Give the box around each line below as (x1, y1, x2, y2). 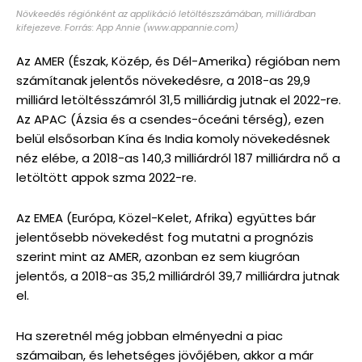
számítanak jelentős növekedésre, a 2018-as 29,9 (16, 71, 310, 89)
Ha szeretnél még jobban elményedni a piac (16, 326, 283, 344)
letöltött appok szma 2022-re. (16, 168, 196, 186)
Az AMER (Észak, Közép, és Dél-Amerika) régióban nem (16, 52, 340, 69)
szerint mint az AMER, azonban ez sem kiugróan (16, 247, 300, 265)
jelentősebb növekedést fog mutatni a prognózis (16, 228, 314, 246)
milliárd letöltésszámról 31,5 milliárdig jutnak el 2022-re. (16, 90, 341, 108)
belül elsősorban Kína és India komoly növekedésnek (16, 129, 330, 147)
